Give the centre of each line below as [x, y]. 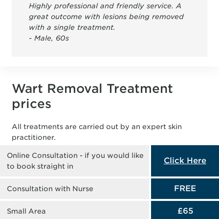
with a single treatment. [72, 27]
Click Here [185, 160]
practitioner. [34, 137]
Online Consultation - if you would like [75, 155]
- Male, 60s [49, 38]
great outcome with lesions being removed [106, 16]
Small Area [26, 211]
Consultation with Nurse [50, 188]
